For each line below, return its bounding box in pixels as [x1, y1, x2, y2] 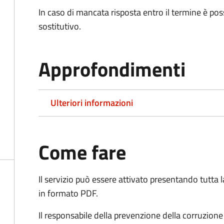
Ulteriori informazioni [50, 96, 133, 109]
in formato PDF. [38, 186, 98, 200]
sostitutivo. [38, 19, 81, 33]
